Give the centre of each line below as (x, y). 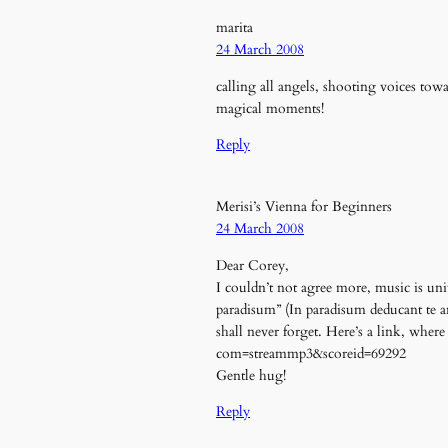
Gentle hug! (251, 375)
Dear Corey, (252, 265)
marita (234, 28)
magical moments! (270, 108)
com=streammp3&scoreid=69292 (311, 353)
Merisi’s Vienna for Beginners (304, 207)
